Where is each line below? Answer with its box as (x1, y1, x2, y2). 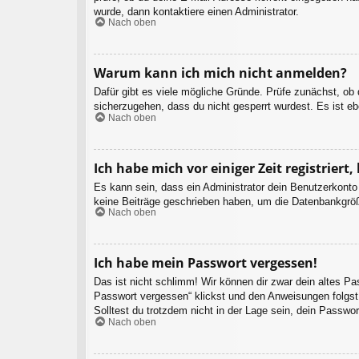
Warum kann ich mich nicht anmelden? (94, 64, 347, 83)
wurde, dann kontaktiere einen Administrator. (94, 5, 299, 18)
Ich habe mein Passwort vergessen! (94, 254, 317, 272)
